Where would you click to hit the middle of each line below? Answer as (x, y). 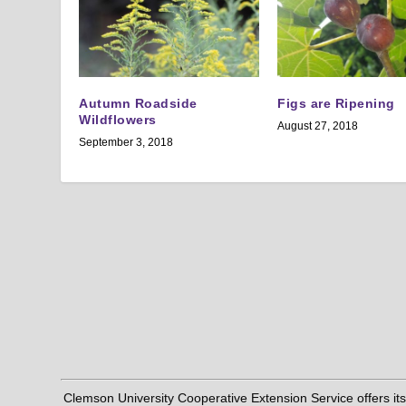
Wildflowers (118, 120)
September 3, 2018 (126, 143)
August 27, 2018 (318, 126)
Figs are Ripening (336, 104)
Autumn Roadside (138, 104)
